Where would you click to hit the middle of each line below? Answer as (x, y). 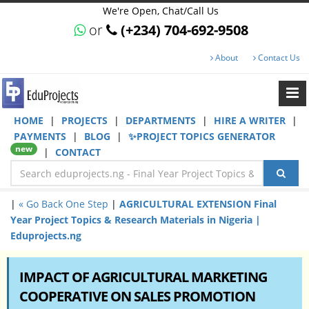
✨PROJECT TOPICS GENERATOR (202, 136)
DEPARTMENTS (162, 120)
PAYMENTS (41, 136)
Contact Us (278, 58)
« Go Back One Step (63, 204)
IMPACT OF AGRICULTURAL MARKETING (143, 277)
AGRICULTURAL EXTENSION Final (198, 204)
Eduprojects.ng (46, 236)
